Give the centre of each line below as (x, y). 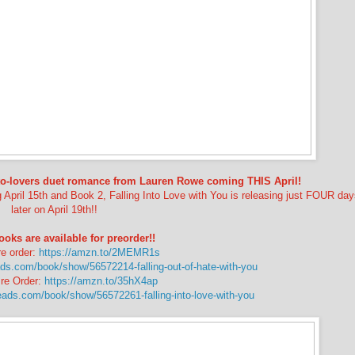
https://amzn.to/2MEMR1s (99, 252)
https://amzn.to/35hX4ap (99, 281)
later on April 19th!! (54, 209)
